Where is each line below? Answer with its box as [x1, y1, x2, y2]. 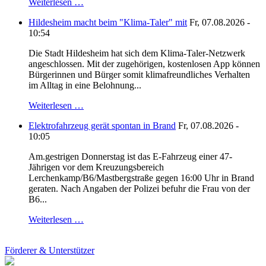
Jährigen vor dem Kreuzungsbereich [28, 162, 164, 173]
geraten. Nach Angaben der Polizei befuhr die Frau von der [28, 183, 250, 194]
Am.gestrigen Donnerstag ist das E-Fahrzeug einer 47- [28, 151, 232, 162]
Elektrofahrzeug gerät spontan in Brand [28, 121, 176, 131]
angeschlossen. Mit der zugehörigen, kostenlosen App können [28, 59, 260, 69]
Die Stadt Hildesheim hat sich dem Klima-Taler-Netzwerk [28, 48, 245, 59]
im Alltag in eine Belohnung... [28, 80, 141, 91]
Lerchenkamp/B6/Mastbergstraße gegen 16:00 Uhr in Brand [28, 173, 254, 183]
